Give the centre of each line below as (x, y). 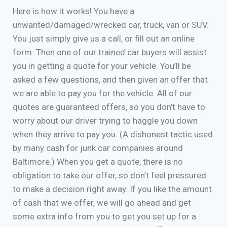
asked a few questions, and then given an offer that (110, 79)
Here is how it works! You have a (73, 11)
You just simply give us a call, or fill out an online (104, 38)
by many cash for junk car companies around (98, 148)
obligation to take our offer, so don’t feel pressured (109, 175)
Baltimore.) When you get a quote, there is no (98, 161)
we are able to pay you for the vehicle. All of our (102, 93)
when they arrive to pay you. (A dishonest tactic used (113, 134)
